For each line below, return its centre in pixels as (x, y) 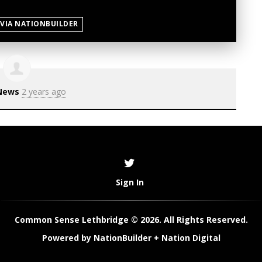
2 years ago (44, 92)
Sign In (130, 182)
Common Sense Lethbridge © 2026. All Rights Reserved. (131, 220)
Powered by (68, 238)
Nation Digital (191, 238)
